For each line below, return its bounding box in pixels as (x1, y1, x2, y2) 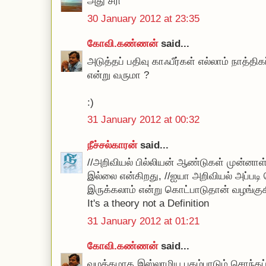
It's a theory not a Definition (87, 198, 209, 209)
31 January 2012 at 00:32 (87, 114, 199, 125)
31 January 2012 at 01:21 (87, 215, 199, 227)
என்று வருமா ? (87, 69, 149, 81)
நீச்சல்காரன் (87, 139, 137, 151)
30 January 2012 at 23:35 (87, 12, 199, 24)
